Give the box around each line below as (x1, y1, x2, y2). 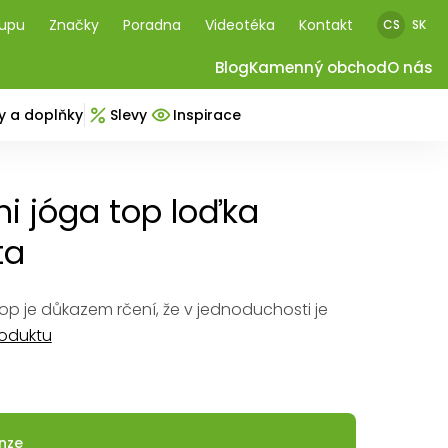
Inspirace (173, 105, 241, 125)
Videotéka (205, 15, 275, 35)
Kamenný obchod (249, 57, 387, 78)
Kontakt (299, 15, 353, 35)
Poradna (123, 15, 181, 35)
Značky (49, 15, 99, 35)
